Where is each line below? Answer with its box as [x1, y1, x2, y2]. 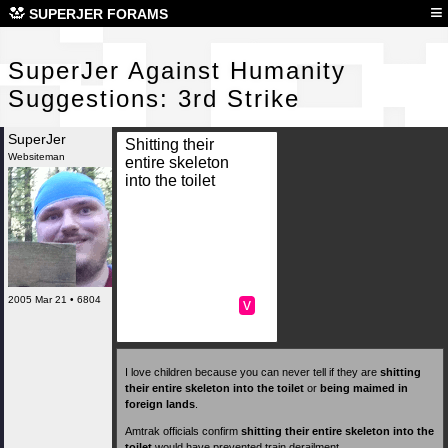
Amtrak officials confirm [125, 425, 241, 438]
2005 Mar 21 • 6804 [8, 294, 101, 305]
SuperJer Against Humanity [8, 57, 346, 84]
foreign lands [125, 398, 195, 411]
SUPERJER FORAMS [29, 6, 168, 22]
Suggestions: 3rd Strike [8, 85, 300, 112]
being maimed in [320, 382, 408, 395]
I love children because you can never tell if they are [125, 366, 380, 379]
